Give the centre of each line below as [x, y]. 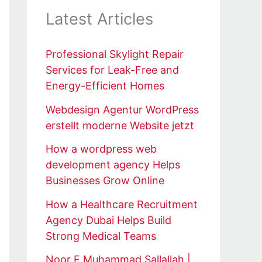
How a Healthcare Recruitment [122, 204]
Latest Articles [99, 19]
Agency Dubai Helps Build [108, 220]
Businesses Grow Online [105, 181]
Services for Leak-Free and [112, 70]
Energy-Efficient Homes [105, 86]
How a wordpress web [101, 149]
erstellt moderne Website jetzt [120, 125]
